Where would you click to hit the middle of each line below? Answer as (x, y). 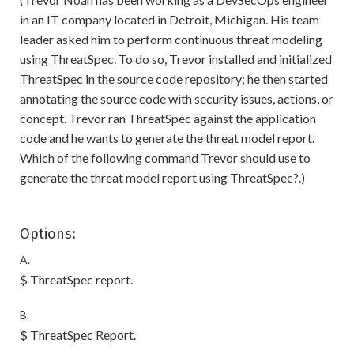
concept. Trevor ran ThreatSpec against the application (168, 118)
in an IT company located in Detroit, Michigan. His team (169, 19)
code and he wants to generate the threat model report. (167, 138)
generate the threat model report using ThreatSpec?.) (162, 177)
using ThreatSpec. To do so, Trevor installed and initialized (176, 59)
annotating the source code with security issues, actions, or (177, 98)
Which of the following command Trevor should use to (165, 158)
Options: (48, 234)
